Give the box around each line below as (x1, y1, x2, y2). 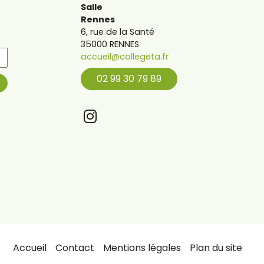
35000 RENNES (80, 38, 139, 51)
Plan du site (190, 241, 242, 255)
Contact (55, 241, 94, 255)
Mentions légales (103, 241, 181, 255)
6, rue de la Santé (80, 26, 154, 38)
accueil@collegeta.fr (80, 51, 169, 63)
